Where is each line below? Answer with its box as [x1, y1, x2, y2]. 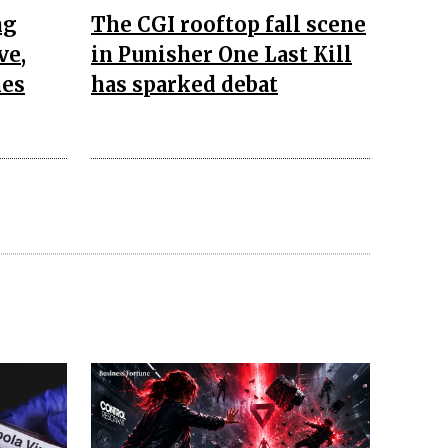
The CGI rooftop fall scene [91, 11, 366, 37]
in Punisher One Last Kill [91, 41, 352, 67]
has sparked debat [91, 71, 278, 97]
